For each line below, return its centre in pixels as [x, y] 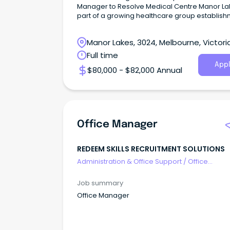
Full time [102, 55]
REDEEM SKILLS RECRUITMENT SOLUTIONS [151, 149]
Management [100, 171]
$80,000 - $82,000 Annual [135, 70]
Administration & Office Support [129, 161]
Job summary [100, 183]
